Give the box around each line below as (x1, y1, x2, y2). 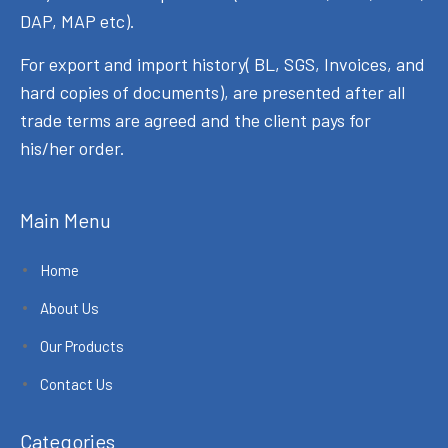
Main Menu (20, 207, 111, 232)
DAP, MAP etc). (20, 9, 135, 32)
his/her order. (20, 136, 125, 159)
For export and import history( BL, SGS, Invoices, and (20, 52, 425, 75)
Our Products (40, 336, 124, 355)
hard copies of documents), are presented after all (20, 80, 405, 103)
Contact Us (40, 374, 113, 393)
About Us (40, 298, 99, 317)
